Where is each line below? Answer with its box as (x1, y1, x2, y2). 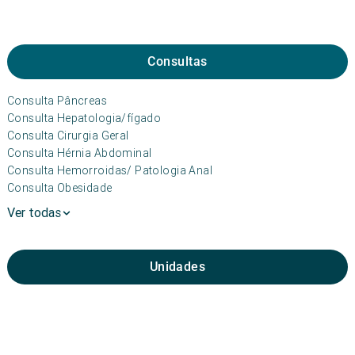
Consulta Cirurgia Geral (7, 128, 129, 143)
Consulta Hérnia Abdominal (7, 146, 152, 160)
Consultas (147, 54, 208, 69)
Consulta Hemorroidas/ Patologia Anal (7, 163, 213, 177)
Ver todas (7, 204, 61, 220)
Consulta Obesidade (7, 181, 113, 195)
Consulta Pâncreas (7, 94, 108, 108)
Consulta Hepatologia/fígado (7, 111, 162, 125)
